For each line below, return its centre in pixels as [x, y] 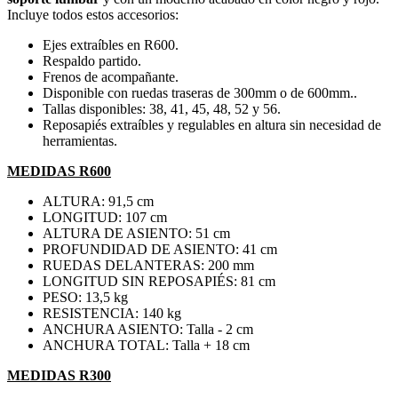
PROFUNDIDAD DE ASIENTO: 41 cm [160, 250]
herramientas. [80, 141]
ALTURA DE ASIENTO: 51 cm [136, 234]
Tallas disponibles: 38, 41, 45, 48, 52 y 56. [162, 109]
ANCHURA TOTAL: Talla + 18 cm [146, 346]
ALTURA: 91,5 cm [98, 202]
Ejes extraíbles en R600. [111, 45]
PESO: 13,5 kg [85, 298]
